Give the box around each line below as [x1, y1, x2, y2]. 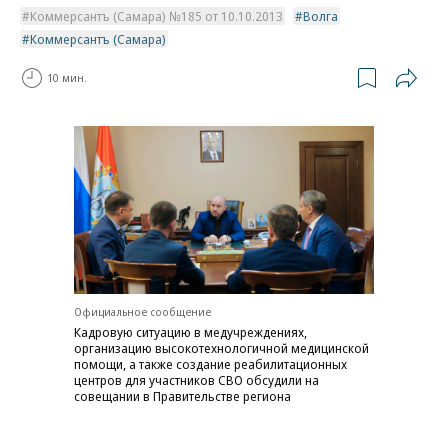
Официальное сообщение [74, 304, 211, 320]
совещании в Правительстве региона [74, 387, 291, 406]
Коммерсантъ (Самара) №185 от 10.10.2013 [30, 6, 283, 25]
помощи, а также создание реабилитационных [74, 355, 347, 374]
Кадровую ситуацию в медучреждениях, [74, 323, 307, 342]
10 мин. [47, 70, 87, 86]
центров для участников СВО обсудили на [74, 371, 319, 390]
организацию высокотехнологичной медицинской [74, 339, 369, 358]
